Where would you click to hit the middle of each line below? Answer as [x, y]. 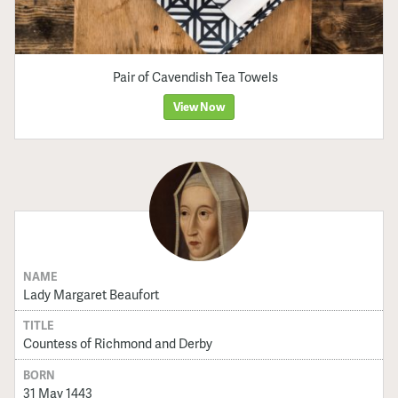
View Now [199, 107]
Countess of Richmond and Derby [117, 343]
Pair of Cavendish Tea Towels [196, 76]
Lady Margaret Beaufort [91, 294]
